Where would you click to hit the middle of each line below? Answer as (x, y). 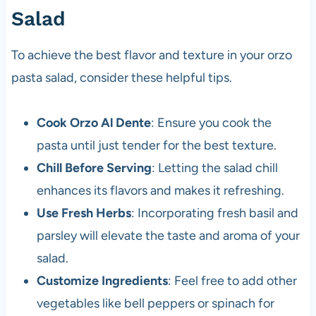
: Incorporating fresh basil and (214, 213)
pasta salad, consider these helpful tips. (121, 78)
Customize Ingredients (102, 281)
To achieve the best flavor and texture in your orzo (151, 55)
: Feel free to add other (232, 281)
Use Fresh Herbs (84, 213)
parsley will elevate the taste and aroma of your (168, 236)
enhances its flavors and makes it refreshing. (160, 191)
